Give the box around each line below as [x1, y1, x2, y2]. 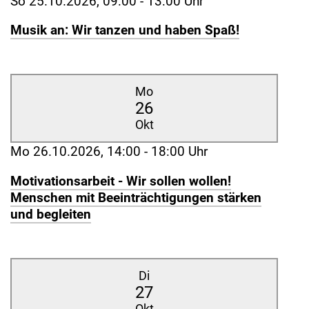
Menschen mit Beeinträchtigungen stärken [10, 190, 261, 206]
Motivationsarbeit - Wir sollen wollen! [10, 173, 231, 189]
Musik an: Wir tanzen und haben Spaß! [10, 23, 239, 39]
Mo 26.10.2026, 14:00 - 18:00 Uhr [10, 143, 208, 160]
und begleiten [10, 206, 91, 222]
